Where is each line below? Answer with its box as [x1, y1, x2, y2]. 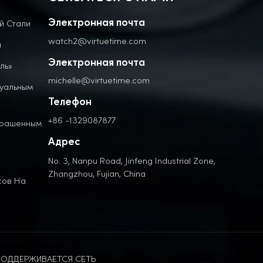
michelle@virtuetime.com [48, 75, 150, 86]
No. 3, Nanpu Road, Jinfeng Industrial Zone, [48, 154, 216, 166]
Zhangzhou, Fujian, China [48, 167, 146, 179]
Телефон [48, 97, 92, 108]
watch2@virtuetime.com [48, 35, 147, 46]
